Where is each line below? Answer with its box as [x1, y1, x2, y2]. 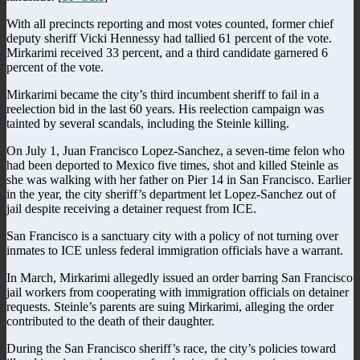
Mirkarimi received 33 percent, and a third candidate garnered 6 [6, 45, 328, 59]
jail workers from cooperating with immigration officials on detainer [6, 284, 349, 299]
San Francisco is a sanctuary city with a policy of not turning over [6, 228, 338, 243]
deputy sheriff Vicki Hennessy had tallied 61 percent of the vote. [6, 31, 332, 45]
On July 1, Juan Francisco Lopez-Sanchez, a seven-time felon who [6, 143, 345, 157]
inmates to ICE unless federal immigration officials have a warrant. [6, 243, 343, 257]
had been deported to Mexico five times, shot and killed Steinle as [6, 157, 338, 172]
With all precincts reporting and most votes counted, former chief [6, 16, 333, 31]
